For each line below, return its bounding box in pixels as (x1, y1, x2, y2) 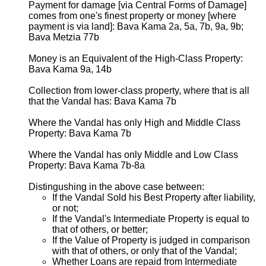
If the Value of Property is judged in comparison (52, 235, 250, 245)
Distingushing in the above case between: (28, 181, 204, 192)
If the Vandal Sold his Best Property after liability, (52, 192, 255, 202)
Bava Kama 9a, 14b (28, 64, 112, 74)
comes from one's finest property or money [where (28, 10, 236, 21)
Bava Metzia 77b (28, 31, 99, 42)
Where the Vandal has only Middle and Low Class (28, 149, 238, 160)
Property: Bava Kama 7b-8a (28, 160, 145, 170)
